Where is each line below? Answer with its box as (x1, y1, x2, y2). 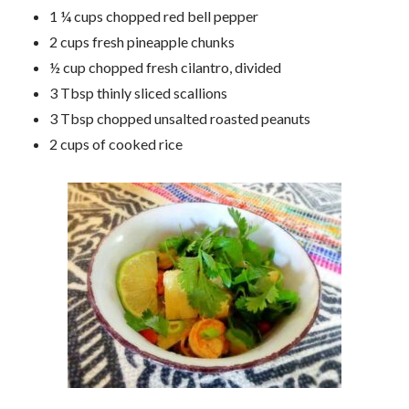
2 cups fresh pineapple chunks (48, 32, 235, 50)
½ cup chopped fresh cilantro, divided (48, 58, 281, 76)
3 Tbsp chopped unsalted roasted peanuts (48, 109, 310, 127)
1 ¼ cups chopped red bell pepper (48, 6, 258, 25)
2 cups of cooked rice (48, 134, 183, 152)
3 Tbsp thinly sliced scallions (48, 83, 227, 101)
